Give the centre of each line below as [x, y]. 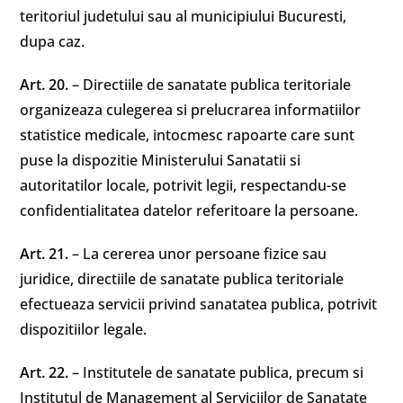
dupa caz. [53, 41]
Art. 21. [46, 254]
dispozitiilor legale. [84, 329]
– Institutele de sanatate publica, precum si [218, 372]
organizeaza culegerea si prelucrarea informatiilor [191, 110]
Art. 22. [46, 372]
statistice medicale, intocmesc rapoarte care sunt [188, 135]
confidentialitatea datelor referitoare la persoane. [189, 210]
